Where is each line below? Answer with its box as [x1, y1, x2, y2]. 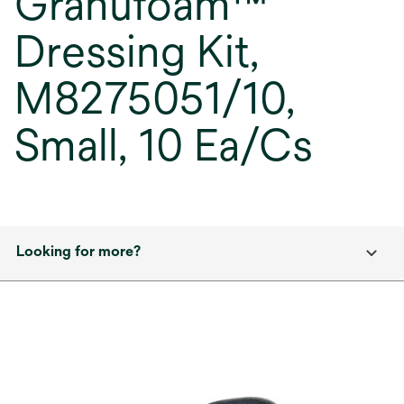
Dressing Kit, [14, 26, 259, 77]
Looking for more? [16, 243, 141, 260]
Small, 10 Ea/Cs [14, 120, 313, 170]
